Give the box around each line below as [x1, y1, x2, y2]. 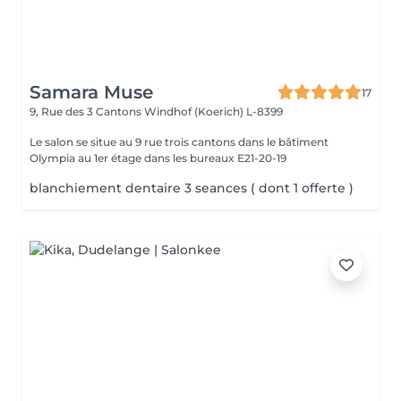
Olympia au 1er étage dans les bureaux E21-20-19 [30, 151, 286, 165]
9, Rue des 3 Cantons [30, 105, 144, 118]
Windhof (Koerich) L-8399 [144, 105, 283, 118]
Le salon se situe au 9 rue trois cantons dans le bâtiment [30, 135, 328, 149]
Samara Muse [30, 81, 153, 103]
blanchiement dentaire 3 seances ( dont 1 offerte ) [30, 180, 354, 196]
